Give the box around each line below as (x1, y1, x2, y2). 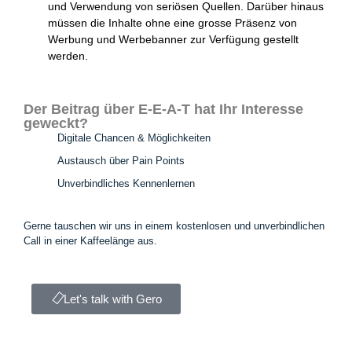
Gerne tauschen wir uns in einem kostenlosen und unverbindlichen (24, 220, 324, 232)
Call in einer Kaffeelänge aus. (24, 235, 157, 247)
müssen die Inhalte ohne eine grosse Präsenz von (48, 16, 297, 29)
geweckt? (24, 115, 88, 131)
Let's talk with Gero (64, 292, 162, 306)
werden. (48, 49, 88, 62)
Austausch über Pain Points (57, 155, 185, 167)
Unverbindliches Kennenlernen (57, 178, 195, 189)
